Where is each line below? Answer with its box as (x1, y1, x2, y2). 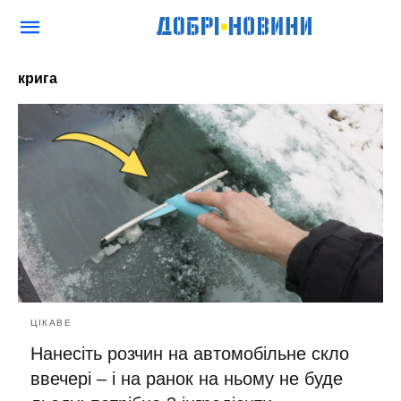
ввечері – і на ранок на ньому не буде (30, 368, 343, 388)
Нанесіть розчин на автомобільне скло (30, 343, 349, 363)
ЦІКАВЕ (30, 317, 72, 328)
